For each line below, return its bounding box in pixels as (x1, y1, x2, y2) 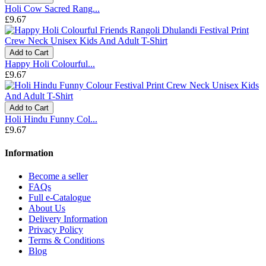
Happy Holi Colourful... (5, 58, 95, 69)
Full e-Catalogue (28, 192, 91, 203)
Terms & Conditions (28, 235, 104, 246)
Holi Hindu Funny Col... (5, 113, 97, 124)
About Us (28, 203, 65, 214)
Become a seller (28, 171, 88, 182)
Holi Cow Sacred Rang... (5, 3, 100, 14)
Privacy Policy (28, 224, 83, 235)
